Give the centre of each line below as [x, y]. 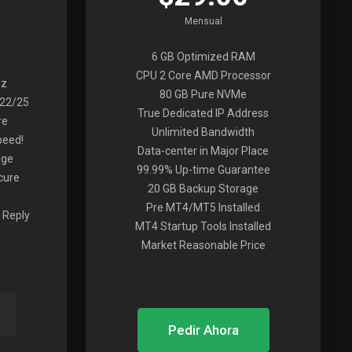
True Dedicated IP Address [203, 113]
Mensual [203, 21]
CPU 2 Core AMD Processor [203, 75]
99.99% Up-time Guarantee [203, 170]
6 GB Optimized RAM [203, 57]
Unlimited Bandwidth [203, 132]
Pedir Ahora [203, 330]
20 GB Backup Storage [203, 189]
